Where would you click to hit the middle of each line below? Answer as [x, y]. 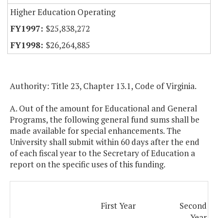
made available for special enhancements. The [95, 131]
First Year [118, 206]
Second [193, 206]
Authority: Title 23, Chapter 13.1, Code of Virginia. [103, 86]
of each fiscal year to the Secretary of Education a [102, 153]
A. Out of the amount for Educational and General [103, 109]
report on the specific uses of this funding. [88, 164]
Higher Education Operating [63, 12]
